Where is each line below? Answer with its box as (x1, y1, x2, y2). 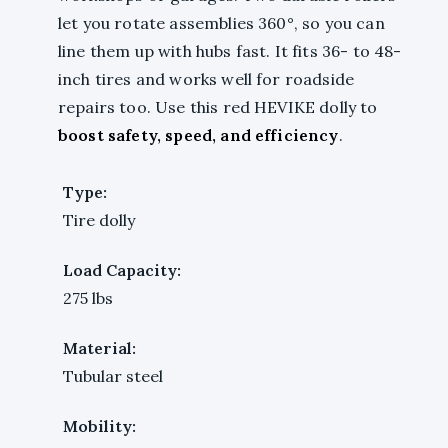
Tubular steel (63, 365, 163, 386)
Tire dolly (63, 209, 135, 230)
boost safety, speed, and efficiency (58, 124, 339, 145)
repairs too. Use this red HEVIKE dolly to (58, 96, 378, 117)
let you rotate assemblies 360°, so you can (58, 12, 385, 33)
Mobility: (63, 415, 136, 436)
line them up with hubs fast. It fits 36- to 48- (58, 40, 402, 61)
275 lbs (63, 287, 113, 308)
